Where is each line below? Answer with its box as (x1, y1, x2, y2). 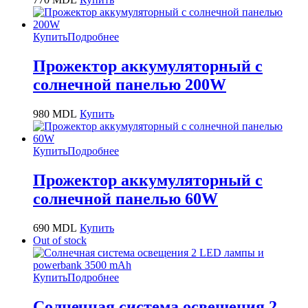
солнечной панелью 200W (33, 76, 226, 94)
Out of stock (33, 234, 87, 247)
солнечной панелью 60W (33, 190, 218, 208)
